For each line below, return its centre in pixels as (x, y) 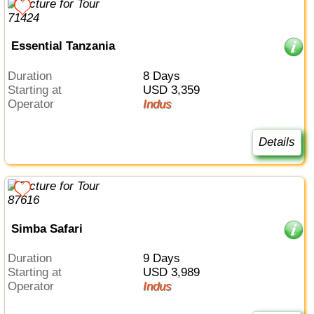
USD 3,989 (175, 273)
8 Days (164, 76)
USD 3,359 (175, 90)
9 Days (164, 259)
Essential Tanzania (63, 46)
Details (277, 142)
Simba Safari (47, 228)
